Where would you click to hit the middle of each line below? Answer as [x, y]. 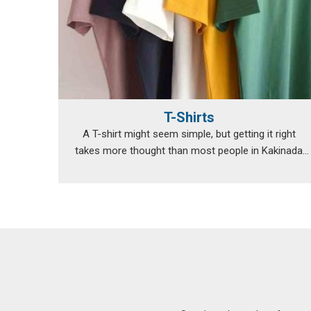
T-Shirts [189, 117]
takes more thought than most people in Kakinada [189, 151]
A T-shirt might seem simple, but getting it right [189, 134]
